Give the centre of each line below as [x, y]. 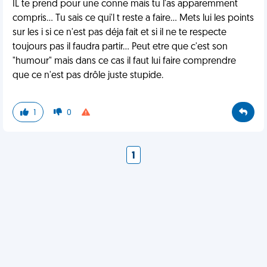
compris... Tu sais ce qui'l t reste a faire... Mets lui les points [133, 18]
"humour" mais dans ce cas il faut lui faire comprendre [124, 61]
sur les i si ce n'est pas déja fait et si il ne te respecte [119, 33]
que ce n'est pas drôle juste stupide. [88, 76]
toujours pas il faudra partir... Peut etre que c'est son [120, 47]
